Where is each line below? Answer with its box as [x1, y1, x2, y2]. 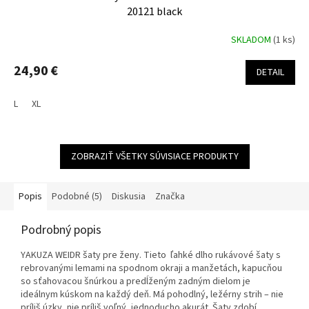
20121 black [127, 4, 182, 20]
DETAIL [257, 66, 284, 80]
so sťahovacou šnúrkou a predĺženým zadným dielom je [21, 275, 250, 289]
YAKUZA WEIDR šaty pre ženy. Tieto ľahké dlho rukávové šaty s [21, 248, 281, 263]
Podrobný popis [21, 221, 101, 239]
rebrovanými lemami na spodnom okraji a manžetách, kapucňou [21, 261, 282, 276]
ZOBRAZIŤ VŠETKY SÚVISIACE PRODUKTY [70, 150, 239, 164]
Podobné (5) [52, 190, 102, 204]
